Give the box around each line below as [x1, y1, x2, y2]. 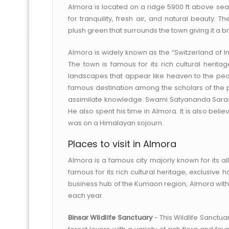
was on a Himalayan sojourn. [68, 118, 164, 128]
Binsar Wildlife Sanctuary [68, 213, 153, 222]
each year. [68, 191, 104, 200]
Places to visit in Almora [68, 138, 176, 150]
